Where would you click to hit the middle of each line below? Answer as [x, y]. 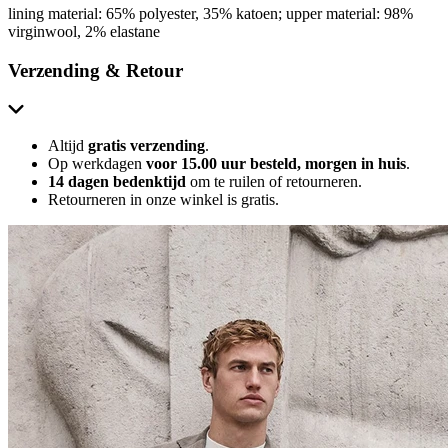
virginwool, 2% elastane [84, 32]
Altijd [68, 145]
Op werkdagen [97, 163]
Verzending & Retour [95, 71]
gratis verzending [146, 145]
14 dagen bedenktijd [119, 181]
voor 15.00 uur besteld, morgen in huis [276, 163]
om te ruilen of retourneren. [276, 181]
